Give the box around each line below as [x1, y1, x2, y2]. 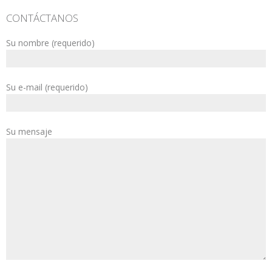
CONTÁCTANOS [6, 10, 78, 25]
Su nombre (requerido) [6, 36, 95, 49]
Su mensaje [6, 126, 52, 138]
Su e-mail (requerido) [6, 81, 88, 93]
